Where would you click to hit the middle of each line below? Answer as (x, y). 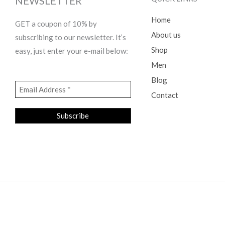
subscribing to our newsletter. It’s (71, 37)
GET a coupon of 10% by (56, 23)
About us (166, 34)
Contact (164, 95)
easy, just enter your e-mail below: (72, 50)
